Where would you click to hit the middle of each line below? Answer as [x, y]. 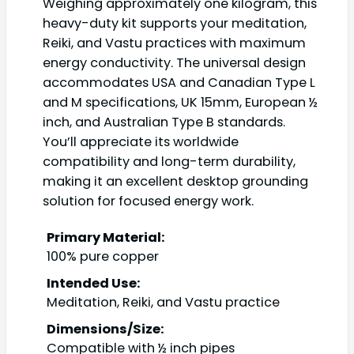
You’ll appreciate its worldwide [141, 142]
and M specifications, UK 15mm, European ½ [180, 103]
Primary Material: [106, 237]
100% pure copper [103, 256]
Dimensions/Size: [105, 329]
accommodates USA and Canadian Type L [179, 83]
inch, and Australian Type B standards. [164, 122]
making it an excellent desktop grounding [175, 182]
